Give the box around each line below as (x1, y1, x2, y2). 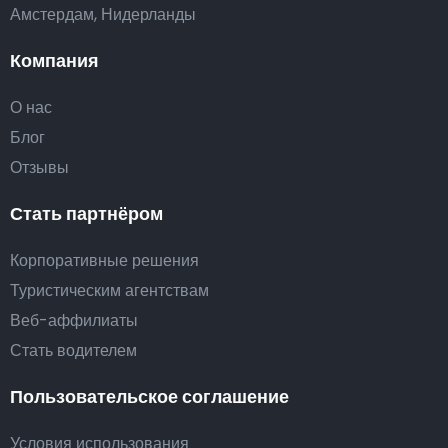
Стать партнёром (10, 200, 163, 226)
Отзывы (10, 155, 69, 179)
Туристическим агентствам (10, 278, 209, 302)
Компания (10, 47, 99, 73)
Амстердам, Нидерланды (10, 2, 196, 26)
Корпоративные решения (10, 248, 199, 272)
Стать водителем (10, 338, 137, 362)
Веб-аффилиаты (10, 308, 138, 332)
